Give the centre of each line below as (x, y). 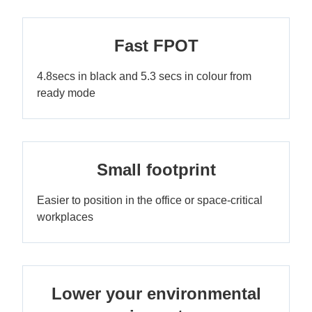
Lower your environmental (156, 294)
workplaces (65, 217)
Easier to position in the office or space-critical (150, 200)
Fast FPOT (156, 46)
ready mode (66, 93)
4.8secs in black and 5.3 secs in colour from (144, 76)
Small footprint (156, 170)
